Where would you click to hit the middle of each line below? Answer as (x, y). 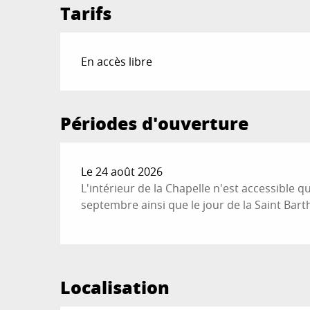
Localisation (115, 287)
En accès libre (117, 62)
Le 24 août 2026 (122, 172)
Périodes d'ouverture (155, 123)
